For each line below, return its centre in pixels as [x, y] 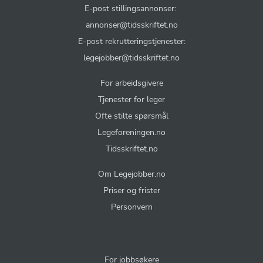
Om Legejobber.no [131, 173]
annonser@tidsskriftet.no [131, 24]
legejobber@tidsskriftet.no [131, 57]
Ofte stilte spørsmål [131, 115]
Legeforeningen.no [131, 132]
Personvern [131, 206]
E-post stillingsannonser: [131, 8]
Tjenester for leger [131, 99]
